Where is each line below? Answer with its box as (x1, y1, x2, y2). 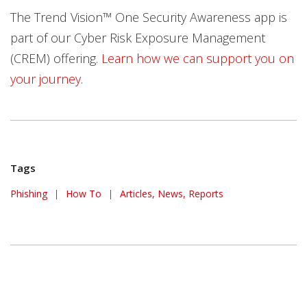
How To (66, 187, 101, 200)
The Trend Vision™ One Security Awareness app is (10, 9, 287, 25)
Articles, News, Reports (120, 187, 223, 200)
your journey (10, 71, 81, 87)
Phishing (10, 187, 47, 200)
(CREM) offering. (10, 50, 101, 66)
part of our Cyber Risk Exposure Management (10, 29, 265, 46)
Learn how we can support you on (101, 50, 294, 66)
